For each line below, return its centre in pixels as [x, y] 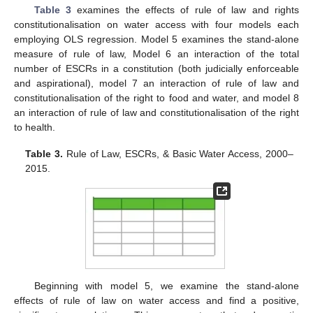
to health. [35, 127]
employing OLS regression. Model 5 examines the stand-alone [156, 39]
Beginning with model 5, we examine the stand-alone [166, 285]
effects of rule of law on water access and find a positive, [156, 300]
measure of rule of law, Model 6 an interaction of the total [156, 53]
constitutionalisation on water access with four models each [156, 24]
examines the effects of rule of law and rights [185, 9]
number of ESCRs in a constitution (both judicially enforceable [156, 68]
